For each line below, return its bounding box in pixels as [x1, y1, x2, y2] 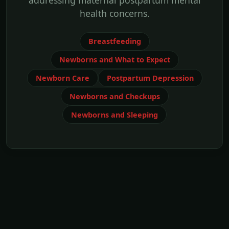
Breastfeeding [88, 36, 141, 47]
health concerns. [79, 7, 150, 19]
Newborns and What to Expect [59, 55, 170, 65]
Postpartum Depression [106, 73, 194, 83]
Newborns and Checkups [69, 91, 160, 101]
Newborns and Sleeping [71, 109, 158, 120]
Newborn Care [35, 73, 89, 83]
